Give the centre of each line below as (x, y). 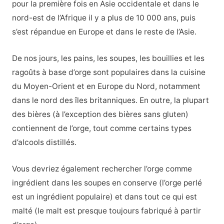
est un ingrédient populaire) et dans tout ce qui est (104, 196)
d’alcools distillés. (44, 142)
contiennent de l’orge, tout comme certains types (101, 128)
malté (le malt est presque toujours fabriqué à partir (106, 210)
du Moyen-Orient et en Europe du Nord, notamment (106, 86)
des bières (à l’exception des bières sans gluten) (100, 114)
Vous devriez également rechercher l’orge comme (102, 168)
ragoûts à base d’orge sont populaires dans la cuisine (108, 72)
